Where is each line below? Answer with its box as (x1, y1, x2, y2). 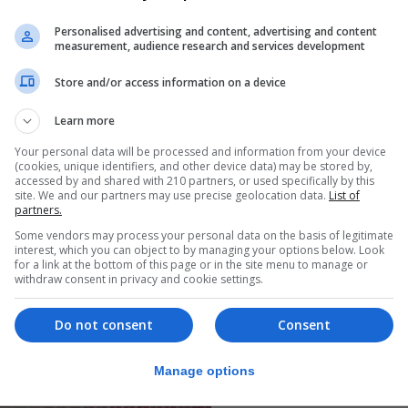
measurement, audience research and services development (55, 37, 365, 54)
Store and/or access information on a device (55, 75, 286, 90)
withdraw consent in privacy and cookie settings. (15, 270, 263, 287)
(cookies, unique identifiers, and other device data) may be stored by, (15, 158, 372, 174)
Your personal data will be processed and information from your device (15, 143, 386, 159)
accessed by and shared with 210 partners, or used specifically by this (15, 172, 374, 189)
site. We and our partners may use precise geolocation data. (15, 187, 329, 203)
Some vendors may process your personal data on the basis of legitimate (15, 227, 393, 243)
